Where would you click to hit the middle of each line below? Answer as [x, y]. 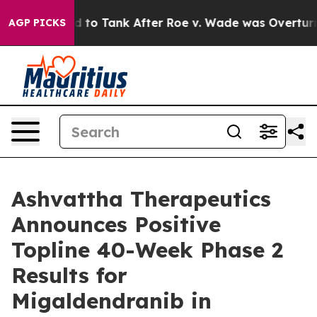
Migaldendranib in [111, 301]
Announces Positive [116, 224]
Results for [69, 275]
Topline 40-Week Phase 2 [147, 250]
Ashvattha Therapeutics [141, 199]
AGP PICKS [37, 23]
